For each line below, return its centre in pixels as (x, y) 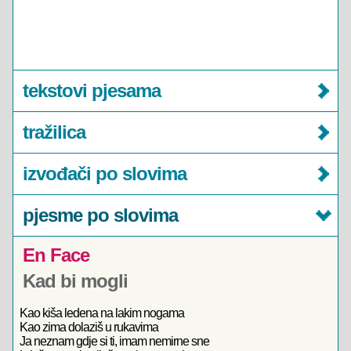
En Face (56, 255)
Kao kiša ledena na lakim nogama (102, 313)
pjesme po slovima (100, 215)
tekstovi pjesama (92, 90)
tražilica (54, 132)
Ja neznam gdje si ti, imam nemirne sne (114, 341)
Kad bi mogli (75, 281)
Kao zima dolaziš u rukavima (89, 327)
